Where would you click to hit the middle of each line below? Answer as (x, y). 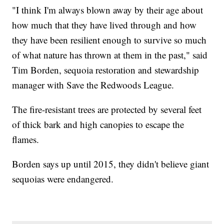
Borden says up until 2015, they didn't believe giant (111, 163)
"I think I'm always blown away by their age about (108, 9)
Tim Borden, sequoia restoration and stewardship (106, 69)
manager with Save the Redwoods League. (93, 84)
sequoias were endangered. (63, 178)
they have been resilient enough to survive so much (109, 39)
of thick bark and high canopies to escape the (98, 124)
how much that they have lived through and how (104, 24)
